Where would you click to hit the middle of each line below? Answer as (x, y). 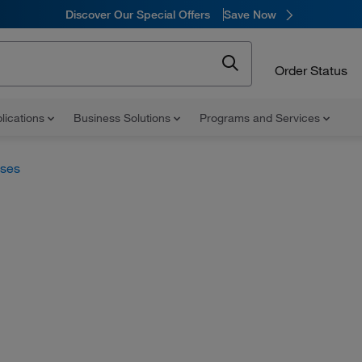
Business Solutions (124, 118)
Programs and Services (261, 118)
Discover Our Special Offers (137, 14)
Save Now (250, 14)
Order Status (311, 70)
